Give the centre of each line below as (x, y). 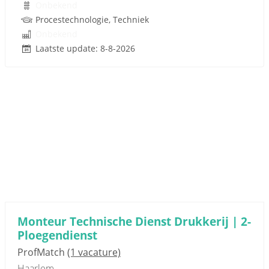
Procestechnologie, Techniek (92, 20)
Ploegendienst (57, 235)
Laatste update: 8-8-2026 (85, 48)
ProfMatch (42, 252)
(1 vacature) (94, 252)
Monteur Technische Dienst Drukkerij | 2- (134, 221)
